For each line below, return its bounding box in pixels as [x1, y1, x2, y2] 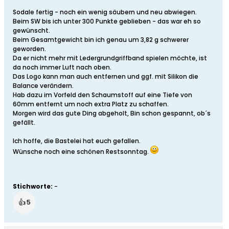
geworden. [13, 44, 46, 54]
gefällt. [13, 118, 35, 127]
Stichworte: [13, 182, 53, 191]
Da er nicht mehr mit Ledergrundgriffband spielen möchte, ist [13, 54, 207, 63]
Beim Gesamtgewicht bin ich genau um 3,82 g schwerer [13, 35, 189, 44]
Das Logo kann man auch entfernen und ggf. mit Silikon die [13, 72, 198, 81]
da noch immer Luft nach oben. [13, 63, 111, 72]
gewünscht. [13, 26, 50, 35]
